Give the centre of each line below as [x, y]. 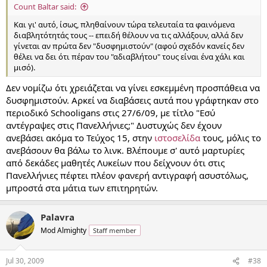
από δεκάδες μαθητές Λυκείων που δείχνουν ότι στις [115, 162]
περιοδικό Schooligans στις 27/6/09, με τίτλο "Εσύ [111, 112]
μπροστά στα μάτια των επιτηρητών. [82, 187]
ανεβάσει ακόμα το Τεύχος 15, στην [80, 137]
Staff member [115, 230]
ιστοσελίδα [178, 137]
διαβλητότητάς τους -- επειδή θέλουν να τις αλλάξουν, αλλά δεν [128, 35]
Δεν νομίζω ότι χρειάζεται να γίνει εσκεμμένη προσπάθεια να [133, 87]
